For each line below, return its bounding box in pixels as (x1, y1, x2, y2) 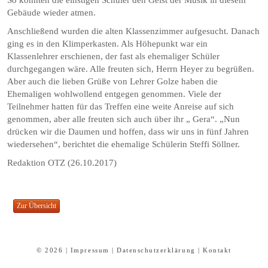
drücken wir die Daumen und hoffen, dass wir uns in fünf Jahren (7, 126, 249, 137)
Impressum (70, 246, 109, 254)
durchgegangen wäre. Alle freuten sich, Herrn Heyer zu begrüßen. (7, 63, 255, 74)
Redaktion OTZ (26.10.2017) (7, 157, 117, 168)
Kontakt (203, 246, 232, 254)
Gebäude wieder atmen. (7, 7, 96, 18)
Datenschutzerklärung (117, 246, 196, 254)
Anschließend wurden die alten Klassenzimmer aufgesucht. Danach (7, 26, 260, 36)
